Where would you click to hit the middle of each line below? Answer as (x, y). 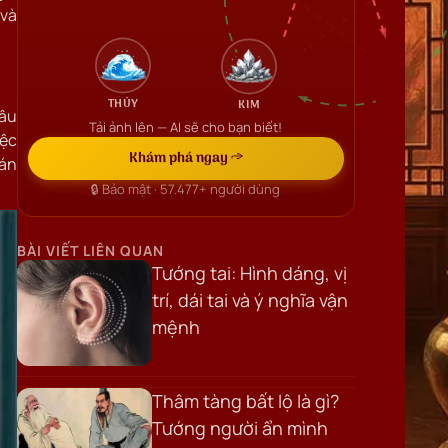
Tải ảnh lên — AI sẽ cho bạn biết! (186, 127)
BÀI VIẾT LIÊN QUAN (90, 250)
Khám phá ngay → (185, 158)
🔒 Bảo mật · (124, 189)
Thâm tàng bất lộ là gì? (246, 401)
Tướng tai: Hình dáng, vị (250, 273)
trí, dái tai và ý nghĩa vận (250, 300)
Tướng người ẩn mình (240, 428)
